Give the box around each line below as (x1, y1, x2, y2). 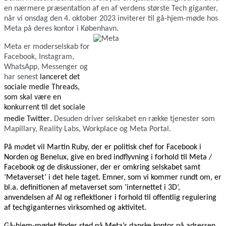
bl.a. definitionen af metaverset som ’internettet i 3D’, (4, 183, 180, 192)
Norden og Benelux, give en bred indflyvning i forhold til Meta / (4, 153, 212, 161)
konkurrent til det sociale (4, 103, 85, 111)
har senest (4, 73, 40, 81)
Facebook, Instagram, (4, 52, 74, 61)
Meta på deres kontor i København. (4, 24, 121, 33)
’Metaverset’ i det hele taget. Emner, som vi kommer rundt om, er (4, 173, 221, 182)
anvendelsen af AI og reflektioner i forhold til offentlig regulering (4, 193, 216, 202)
